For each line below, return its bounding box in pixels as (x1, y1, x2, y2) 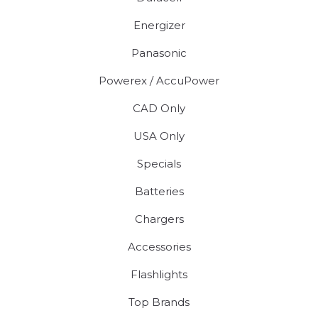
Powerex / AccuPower (99, 73, 219, 87)
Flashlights (131, 267, 187, 281)
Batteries (134, 184, 184, 198)
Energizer (133, 18, 185, 32)
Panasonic (131, 45, 187, 60)
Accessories (127, 239, 191, 253)
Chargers (134, 212, 184, 226)
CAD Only (133, 101, 185, 115)
